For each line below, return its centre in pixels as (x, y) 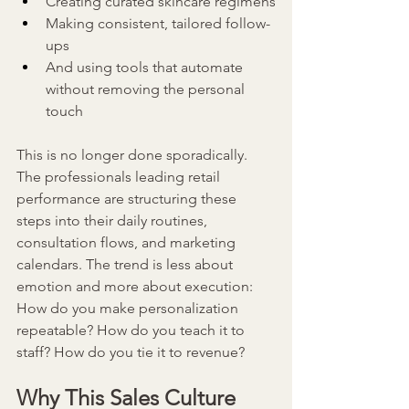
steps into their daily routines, (114, 221)
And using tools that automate (146, 68)
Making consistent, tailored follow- (158, 24)
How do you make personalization (129, 309)
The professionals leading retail (120, 177)
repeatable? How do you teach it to (132, 330)
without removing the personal (147, 89)
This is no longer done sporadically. (134, 155)
